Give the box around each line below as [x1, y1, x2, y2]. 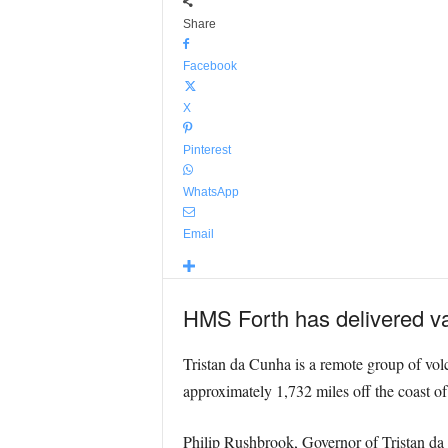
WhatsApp [182, 185, 239, 199]
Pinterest [182, 143, 231, 157]
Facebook [182, 59, 237, 73]
